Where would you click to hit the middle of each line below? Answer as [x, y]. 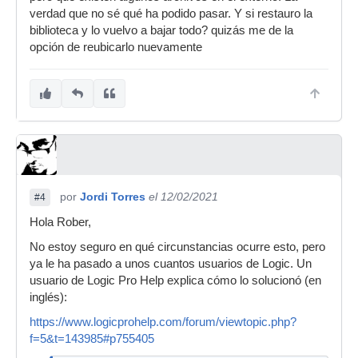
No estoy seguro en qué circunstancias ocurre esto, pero [177, 247]
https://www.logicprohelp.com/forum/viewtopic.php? [163, 322]
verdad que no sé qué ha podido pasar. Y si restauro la [171, 14]
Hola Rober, [60, 222]
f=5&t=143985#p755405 [92, 339]
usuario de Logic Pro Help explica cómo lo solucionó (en [175, 280]
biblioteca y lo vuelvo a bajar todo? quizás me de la [161, 30]
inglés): [48, 297]
